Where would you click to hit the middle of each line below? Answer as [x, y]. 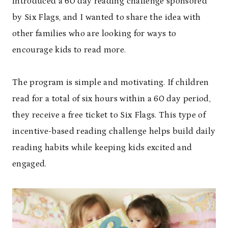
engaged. [30, 164]
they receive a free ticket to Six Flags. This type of [109, 115]
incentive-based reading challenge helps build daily [114, 131]
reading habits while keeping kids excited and [102, 148]
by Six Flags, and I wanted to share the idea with [107, 17]
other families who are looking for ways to [94, 34]
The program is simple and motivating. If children [111, 82]
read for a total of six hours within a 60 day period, [112, 99]
